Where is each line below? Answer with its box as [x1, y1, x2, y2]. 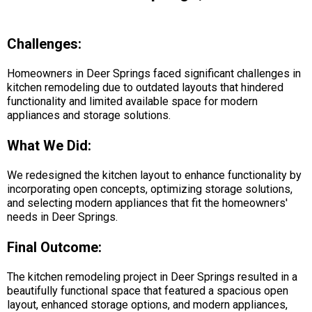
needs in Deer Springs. [7, 210, 118, 224]
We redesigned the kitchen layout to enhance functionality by [7, 168, 302, 182]
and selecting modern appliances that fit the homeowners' [7, 196, 288, 210]
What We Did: [7, 136, 91, 154]
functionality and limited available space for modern [7, 94, 258, 108]
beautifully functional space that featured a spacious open [7, 283, 288, 297]
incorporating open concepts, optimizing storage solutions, [7, 182, 292, 196]
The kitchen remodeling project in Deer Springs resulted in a [7, 270, 297, 283]
